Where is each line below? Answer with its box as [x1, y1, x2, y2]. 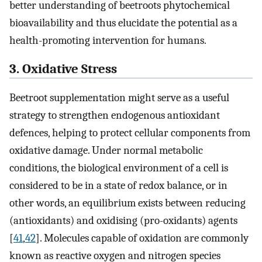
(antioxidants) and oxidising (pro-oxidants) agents [9, 213, 237, 227]
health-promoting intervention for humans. [9, 34, 206, 47]
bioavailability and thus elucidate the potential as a [9, 16, 237, 30]
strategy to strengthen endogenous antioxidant [9, 108, 220, 122]
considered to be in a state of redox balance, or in [9, 178, 227, 192]
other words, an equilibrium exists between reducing [9, 196, 246, 209]
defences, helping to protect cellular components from [9, 126, 250, 139]
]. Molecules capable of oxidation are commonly [36, 231, 249, 244]
